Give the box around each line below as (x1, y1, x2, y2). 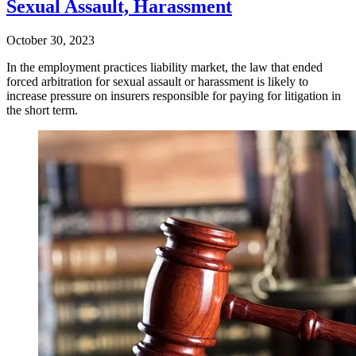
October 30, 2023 (6, 33, 95, 48)
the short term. (6, 103, 78, 118)
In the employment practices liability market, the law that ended (6, 60, 323, 75)
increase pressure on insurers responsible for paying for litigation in (6, 89, 341, 103)
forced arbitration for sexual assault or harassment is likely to (6, 75, 308, 89)
